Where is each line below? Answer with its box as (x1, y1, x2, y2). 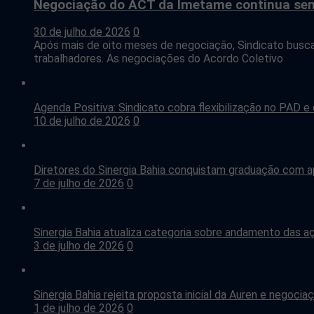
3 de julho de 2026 (34, 239, 124, 253)
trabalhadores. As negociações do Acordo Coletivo (34, 52, 283, 66)
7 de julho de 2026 (34, 177, 124, 191)
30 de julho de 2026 (34, 25, 130, 39)
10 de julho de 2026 (34, 114, 130, 128)
